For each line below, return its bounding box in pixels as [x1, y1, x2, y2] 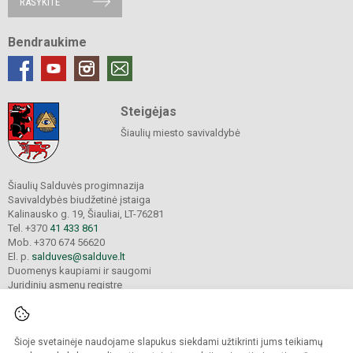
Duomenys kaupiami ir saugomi [8, 264, 151, 277]
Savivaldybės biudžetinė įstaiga [8, 193, 150, 206]
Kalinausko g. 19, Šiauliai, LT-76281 [8, 207, 164, 220]
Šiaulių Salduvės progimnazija [8, 179, 144, 191]
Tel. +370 [8, 221, 47, 234]
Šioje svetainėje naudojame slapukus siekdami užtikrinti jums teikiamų [14, 336, 323, 347]
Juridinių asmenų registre [8, 278, 122, 291]
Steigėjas [120, 103, 176, 119]
